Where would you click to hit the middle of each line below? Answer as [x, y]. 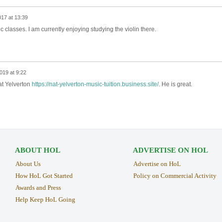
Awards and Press [38, 188]
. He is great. [175, 84]
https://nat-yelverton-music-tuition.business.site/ [95, 84]
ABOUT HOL [37, 150]
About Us [28, 164]
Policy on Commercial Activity [175, 176]
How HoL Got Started [44, 176]
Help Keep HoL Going [45, 199]
